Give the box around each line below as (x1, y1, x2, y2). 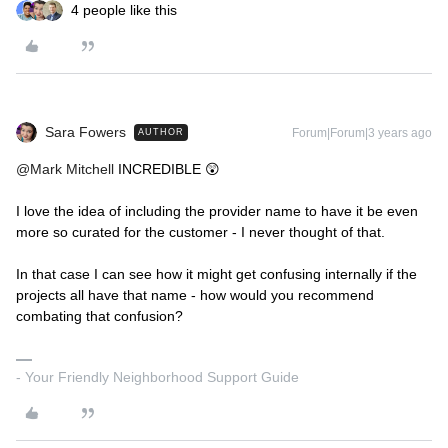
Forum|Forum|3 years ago (292, 126, 432, 140)
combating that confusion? (16, 308, 187, 324)
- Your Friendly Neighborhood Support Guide (16, 369, 299, 385)
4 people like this (71, 2, 177, 18)
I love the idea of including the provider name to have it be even (16, 203, 418, 219)
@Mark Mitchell (16, 161, 114, 177)
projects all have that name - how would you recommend (16, 287, 374, 303)
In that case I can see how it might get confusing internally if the (16, 266, 417, 282)
